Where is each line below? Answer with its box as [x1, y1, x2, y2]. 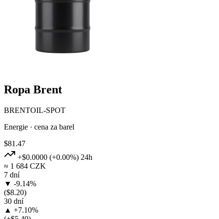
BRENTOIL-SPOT [4, 106, 66, 114]
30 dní [4, 197, 23, 205]
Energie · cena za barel [4, 122, 74, 131]
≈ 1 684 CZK [4, 161, 46, 170]
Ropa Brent [4, 83, 62, 96]
